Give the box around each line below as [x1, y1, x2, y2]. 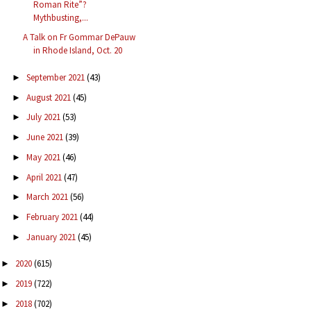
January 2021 [26, 230, 78, 243]
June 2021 [26, 131, 65, 144]
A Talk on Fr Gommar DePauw [23, 31, 136, 44]
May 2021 [26, 151, 62, 163]
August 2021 [26, 91, 73, 103]
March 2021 [26, 191, 70, 203]
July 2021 [26, 111, 62, 124]
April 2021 [26, 171, 64, 183]
